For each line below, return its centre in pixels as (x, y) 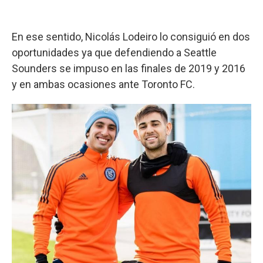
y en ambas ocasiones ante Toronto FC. (103, 84)
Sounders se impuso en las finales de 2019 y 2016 (129, 68)
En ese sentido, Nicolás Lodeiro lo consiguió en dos (131, 36)
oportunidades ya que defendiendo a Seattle (114, 52)
